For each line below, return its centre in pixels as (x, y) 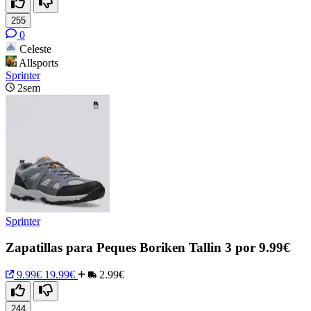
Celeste (35, 49)
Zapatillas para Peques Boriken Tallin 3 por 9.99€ (148, 248)
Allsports (39, 62)
